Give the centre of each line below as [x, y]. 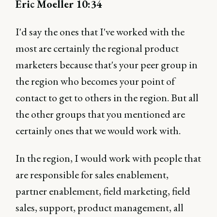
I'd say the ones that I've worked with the [100, 32]
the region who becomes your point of [95, 81]
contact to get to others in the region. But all [107, 98]
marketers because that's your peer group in [107, 65]
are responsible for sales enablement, [92, 175]
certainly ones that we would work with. [98, 131]
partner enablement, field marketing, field [103, 191]
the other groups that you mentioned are [100, 114]
